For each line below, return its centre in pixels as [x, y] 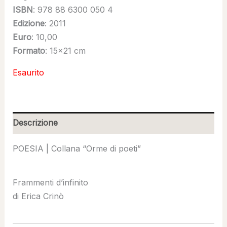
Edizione [28, 23]
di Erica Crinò [38, 196]
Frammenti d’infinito [50, 182]
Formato [29, 50]
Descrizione [35, 122]
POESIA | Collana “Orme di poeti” [77, 148]
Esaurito [28, 72]
